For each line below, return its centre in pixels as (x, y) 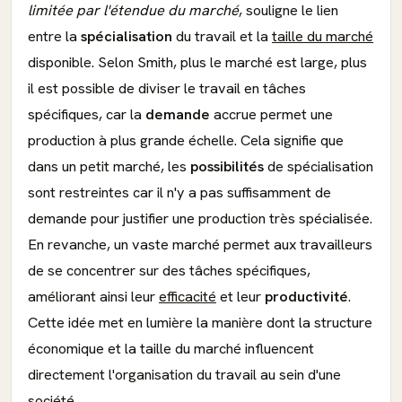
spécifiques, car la (87, 114)
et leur (240, 297)
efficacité (188, 297)
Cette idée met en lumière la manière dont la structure (200, 323)
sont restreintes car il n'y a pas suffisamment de (179, 192)
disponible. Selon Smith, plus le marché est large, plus (197, 62)
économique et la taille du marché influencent (171, 349)
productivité (306, 297)
